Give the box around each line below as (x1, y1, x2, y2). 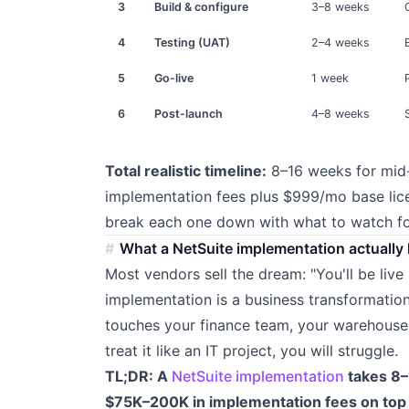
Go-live (154, 71, 194, 86)
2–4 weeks (311, 36, 371, 50)
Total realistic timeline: (104, 161, 267, 180)
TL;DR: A (104, 366, 172, 385)
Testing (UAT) (154, 36, 231, 50)
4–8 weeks (311, 107, 371, 121)
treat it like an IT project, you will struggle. (104, 341, 398, 360)
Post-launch (154, 107, 224, 121)
